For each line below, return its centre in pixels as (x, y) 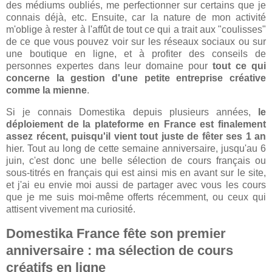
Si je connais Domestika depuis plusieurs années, (132, 112)
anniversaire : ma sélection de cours (120, 250)
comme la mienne (46, 90)
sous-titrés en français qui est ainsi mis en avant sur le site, (136, 173)
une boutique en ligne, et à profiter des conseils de (136, 54)
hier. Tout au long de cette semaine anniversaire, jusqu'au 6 (136, 148)
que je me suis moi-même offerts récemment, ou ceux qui (136, 197)
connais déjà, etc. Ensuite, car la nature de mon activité (136, 18)
